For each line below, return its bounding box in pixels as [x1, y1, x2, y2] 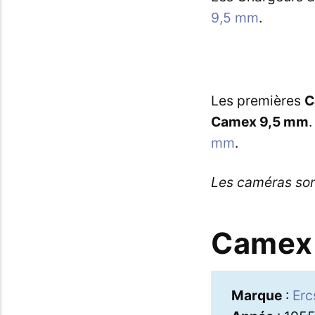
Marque [231, 286, 282, 304]
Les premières [210, 92, 304, 110]
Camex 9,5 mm [210, 113, 309, 131]
